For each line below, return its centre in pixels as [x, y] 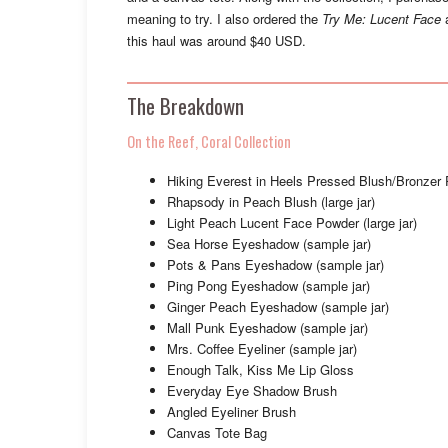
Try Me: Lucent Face [381, 19]
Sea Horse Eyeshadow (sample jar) [269, 244]
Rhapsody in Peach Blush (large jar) [271, 202]
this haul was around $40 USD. [216, 41]
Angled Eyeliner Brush [231, 412]
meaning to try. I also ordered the [224, 19]
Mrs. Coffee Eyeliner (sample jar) [262, 349]
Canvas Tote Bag [217, 433]
